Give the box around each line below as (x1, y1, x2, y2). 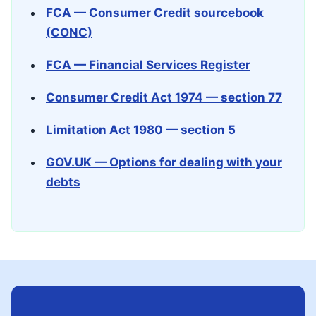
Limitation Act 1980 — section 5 (46, 123, 236, 137)
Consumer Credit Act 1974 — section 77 (46, 90, 282, 104)
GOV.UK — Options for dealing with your (46, 155, 282, 169)
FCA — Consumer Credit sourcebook (46, 6, 264, 20)
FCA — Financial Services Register (46, 58, 250, 72)
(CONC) (46, 25, 92, 39)
